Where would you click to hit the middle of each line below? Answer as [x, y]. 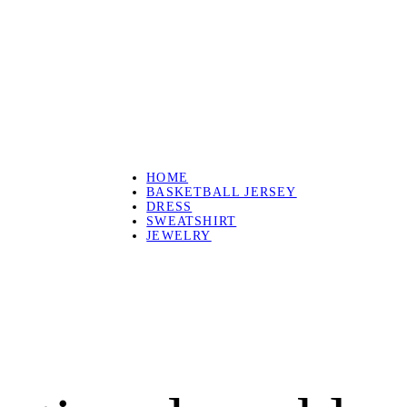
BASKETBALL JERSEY [222, 192]
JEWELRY [179, 236]
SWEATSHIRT [192, 221]
